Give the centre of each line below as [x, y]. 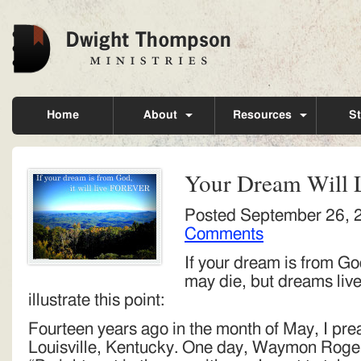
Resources [262, 115]
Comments [224, 234]
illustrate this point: [96, 300]
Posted [212, 216]
